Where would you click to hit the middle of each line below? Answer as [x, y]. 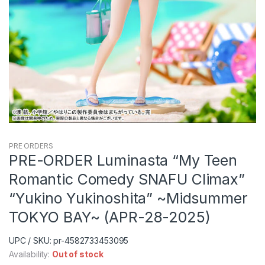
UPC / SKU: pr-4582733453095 [69, 240]
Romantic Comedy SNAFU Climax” [127, 179]
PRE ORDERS [31, 146]
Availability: [31, 254]
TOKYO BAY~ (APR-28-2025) [110, 217]
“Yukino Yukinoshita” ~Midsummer [128, 198]
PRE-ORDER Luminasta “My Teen [123, 160]
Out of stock [78, 254]
